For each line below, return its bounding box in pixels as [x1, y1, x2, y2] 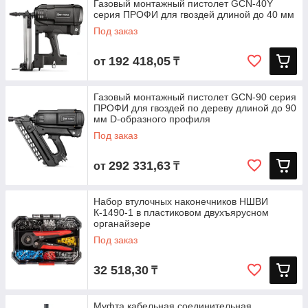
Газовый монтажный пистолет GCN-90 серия [93, 91, 296, 102]
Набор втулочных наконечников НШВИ [93, 196, 268, 207]
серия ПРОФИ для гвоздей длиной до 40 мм [93, 9, 294, 20]
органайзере [93, 218, 151, 229]
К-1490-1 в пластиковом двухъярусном [93, 207, 269, 218]
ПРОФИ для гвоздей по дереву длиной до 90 [93, 102, 296, 113]
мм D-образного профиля [93, 113, 210, 124]
